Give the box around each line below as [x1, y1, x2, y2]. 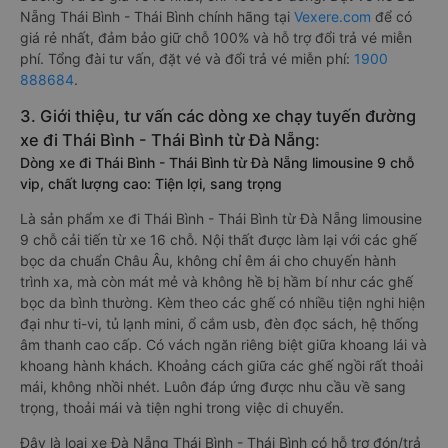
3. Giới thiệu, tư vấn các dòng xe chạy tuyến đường [20, 106, 416, 126]
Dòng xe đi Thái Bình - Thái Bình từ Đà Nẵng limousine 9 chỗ [20, 154, 414, 171]
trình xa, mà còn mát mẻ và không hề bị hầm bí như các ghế [20, 273, 413, 290]
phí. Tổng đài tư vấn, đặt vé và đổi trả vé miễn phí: [20, 50, 354, 67]
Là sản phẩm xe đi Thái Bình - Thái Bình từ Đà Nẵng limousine [20, 210, 422, 227]
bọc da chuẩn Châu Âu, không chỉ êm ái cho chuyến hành [20, 252, 396, 269]
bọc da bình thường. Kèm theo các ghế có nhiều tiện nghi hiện [20, 294, 425, 311]
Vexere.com [294, 8, 371, 25]
